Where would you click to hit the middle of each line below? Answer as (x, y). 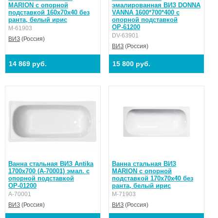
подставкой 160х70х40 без (49, 12)
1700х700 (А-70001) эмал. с (49, 171)
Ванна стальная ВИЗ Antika (51, 163)
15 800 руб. (132, 64)
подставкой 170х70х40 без (153, 178)
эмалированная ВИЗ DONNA (156, 5)
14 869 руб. (28, 64)
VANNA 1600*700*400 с (146, 12)
